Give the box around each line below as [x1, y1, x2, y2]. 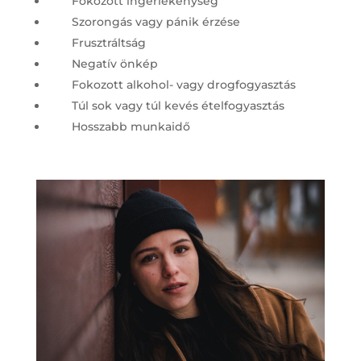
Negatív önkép [71, 56, 158, 71]
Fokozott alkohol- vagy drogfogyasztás [71, 77, 296, 92]
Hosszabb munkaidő [71, 118, 190, 134]
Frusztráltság [71, 35, 146, 50]
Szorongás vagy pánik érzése [71, 14, 240, 29]
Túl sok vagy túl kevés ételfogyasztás [71, 98, 284, 113]
